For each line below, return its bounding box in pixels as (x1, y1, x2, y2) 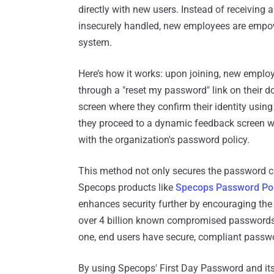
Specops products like (78, 182, 176, 194)
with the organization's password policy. (78, 134, 250, 146)
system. (78, 37, 112, 49)
